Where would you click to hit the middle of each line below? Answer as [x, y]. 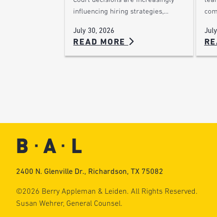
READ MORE [101, 42]
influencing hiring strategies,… [121, 12]
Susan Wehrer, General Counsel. [69, 204]
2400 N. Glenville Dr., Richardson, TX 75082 [89, 172]
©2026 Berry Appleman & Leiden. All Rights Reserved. [107, 192]
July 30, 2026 [94, 31]
